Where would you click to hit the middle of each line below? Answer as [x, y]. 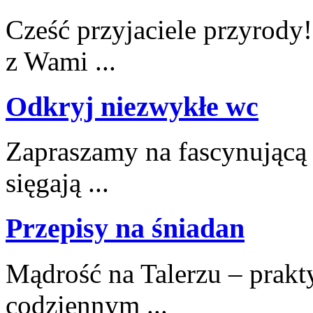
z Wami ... [61, 61]
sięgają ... [57, 183]
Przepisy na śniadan [125, 228]
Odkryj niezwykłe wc [132, 106]
